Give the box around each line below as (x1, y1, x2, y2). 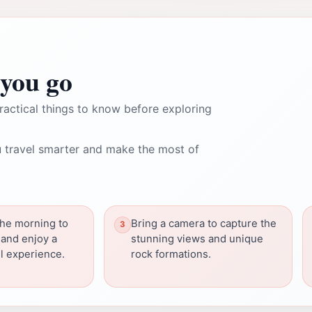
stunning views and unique (131, 232, 263, 245)
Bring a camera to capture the (131, 217, 276, 230)
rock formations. (131, 247, 211, 260)
